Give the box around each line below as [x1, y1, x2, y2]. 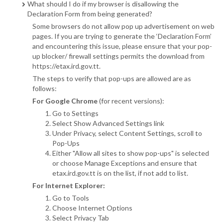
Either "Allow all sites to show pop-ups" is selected [52, 149, 209, 158]
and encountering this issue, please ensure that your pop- [32, 42, 212, 51]
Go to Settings [52, 109, 99, 118]
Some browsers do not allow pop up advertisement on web [32, 22, 215, 31]
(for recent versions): [98, 97, 164, 106]
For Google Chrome [32, 97, 98, 106]
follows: [32, 84, 57, 93]
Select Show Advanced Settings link [52, 119, 164, 128]
